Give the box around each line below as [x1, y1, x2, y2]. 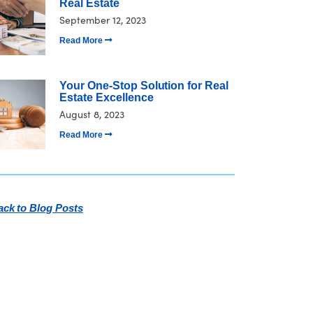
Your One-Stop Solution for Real [59, 80, 228, 92]
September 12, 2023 [59, 13, 146, 27]
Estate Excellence [59, 92, 154, 104]
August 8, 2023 [59, 107, 124, 122]
